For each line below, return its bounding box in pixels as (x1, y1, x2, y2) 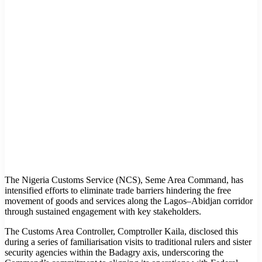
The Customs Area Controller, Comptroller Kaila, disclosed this (5, 226, 238, 236)
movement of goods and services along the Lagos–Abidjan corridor (5, 195, 253, 206)
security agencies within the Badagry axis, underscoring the (5, 247, 223, 257)
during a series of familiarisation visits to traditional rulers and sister (5, 236, 251, 247)
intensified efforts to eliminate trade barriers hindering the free (5, 185, 231, 195)
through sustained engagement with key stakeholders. (5, 206, 201, 216)
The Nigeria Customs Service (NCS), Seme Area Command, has (5, 174, 243, 185)
